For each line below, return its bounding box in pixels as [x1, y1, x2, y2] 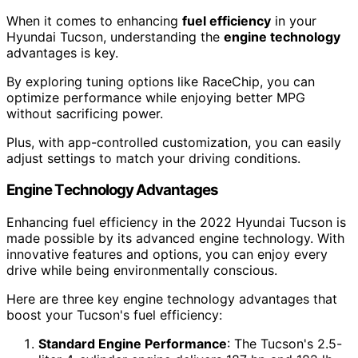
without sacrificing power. [6, 105, 163, 121]
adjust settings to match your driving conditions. [6, 149, 300, 166]
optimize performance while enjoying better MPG [6, 89, 305, 105]
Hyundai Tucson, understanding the [6, 28, 224, 45]
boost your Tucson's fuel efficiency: [6, 306, 222, 323]
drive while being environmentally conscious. [6, 261, 277, 278]
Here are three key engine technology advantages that [6, 290, 337, 307]
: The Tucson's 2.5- [227, 335, 342, 352]
